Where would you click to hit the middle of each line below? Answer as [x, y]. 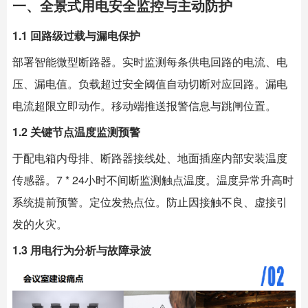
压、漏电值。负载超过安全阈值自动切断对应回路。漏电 [150, 84]
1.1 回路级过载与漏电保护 [76, 35]
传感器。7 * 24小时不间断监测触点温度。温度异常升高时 [153, 180]
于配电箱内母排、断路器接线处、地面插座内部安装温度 [150, 158]
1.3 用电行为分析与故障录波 [82, 250]
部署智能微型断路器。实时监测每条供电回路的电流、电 [150, 62]
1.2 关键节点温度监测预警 [76, 132]
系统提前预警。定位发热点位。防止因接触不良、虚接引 [150, 202]
